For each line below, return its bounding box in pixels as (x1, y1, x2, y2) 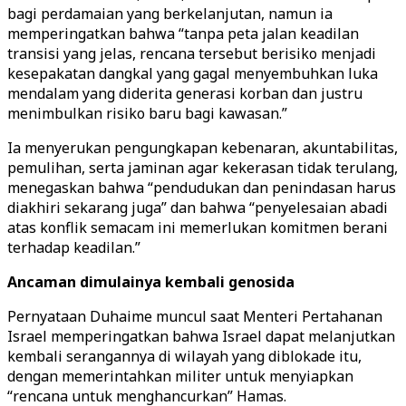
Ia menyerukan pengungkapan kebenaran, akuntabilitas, (7, 138, 398, 158)
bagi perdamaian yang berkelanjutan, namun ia (7, 4, 333, 24)
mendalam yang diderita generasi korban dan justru (7, 83, 362, 103)
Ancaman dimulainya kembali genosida (7, 272, 295, 292)
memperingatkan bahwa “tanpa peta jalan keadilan (7, 24, 359, 43)
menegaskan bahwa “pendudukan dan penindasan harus (7, 178, 396, 198)
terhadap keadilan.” (7, 237, 140, 257)
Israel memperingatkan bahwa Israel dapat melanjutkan (7, 326, 395, 346)
